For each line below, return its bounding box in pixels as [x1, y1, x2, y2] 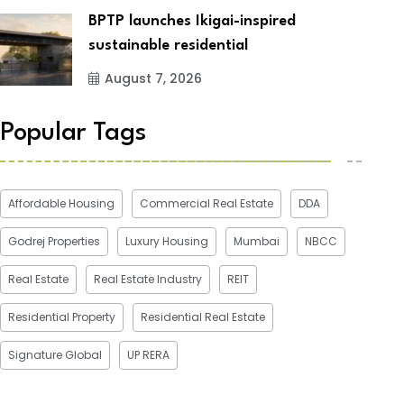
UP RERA [127, 346, 170, 363]
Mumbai [234, 233, 280, 249]
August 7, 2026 [105, 69, 203, 88]
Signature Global [8, 346, 103, 363]
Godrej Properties [8, 233, 101, 249]
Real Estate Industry [94, 271, 203, 287]
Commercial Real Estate [140, 195, 274, 211]
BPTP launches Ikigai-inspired [88, 14, 297, 30]
